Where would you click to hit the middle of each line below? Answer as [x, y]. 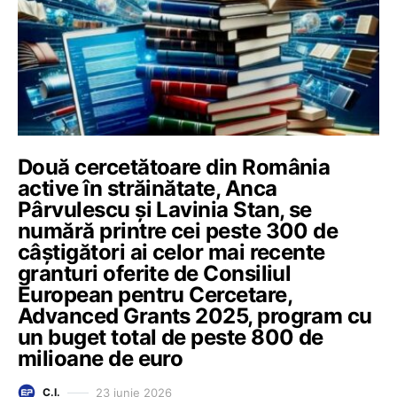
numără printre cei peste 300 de [178, 231]
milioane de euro [101, 358]
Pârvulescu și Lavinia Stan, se [165, 210]
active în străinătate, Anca [148, 188]
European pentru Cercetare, [155, 295]
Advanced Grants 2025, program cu [195, 316]
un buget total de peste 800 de [171, 337]
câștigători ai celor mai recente [171, 252]
